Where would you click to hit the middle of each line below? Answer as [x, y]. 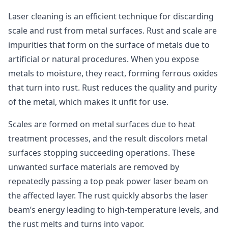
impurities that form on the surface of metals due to [109, 45]
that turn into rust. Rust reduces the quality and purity [112, 88]
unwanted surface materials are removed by [94, 167]
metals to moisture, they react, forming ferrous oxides [113, 73]
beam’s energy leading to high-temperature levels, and [113, 210]
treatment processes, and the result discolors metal [108, 138]
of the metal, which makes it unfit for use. [88, 102]
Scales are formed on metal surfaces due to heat [102, 124]
